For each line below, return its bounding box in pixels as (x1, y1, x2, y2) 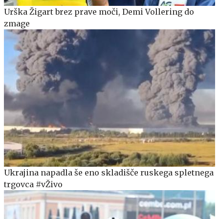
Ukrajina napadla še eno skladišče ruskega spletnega (4, 167, 214, 177)
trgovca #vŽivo (4, 179, 63, 189)
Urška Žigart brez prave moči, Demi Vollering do (4, 6, 194, 17)
